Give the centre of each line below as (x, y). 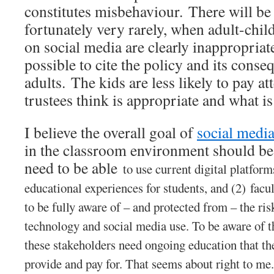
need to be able (74, 168)
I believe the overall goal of (111, 132)
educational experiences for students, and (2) (137, 188)
